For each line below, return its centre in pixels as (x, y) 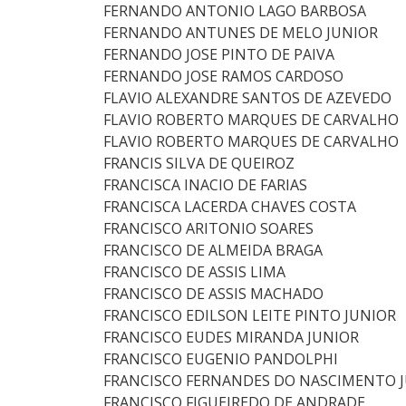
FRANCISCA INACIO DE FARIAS (205, 185)
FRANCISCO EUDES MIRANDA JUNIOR (231, 337)
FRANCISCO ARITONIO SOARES (208, 228)
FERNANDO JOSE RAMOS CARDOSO (223, 76)
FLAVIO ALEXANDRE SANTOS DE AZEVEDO (247, 98)
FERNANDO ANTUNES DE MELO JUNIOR (241, 33)
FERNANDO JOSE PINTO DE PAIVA (219, 54)
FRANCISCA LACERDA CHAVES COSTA (230, 207)
